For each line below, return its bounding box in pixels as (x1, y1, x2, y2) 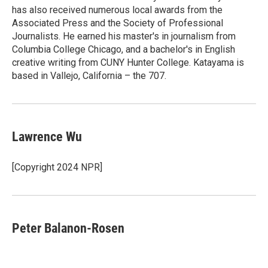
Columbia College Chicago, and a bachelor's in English (12, 44, 235, 56)
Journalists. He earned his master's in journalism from (12, 31, 236, 42)
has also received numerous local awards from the (12, 4, 223, 16)
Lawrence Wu (12, 129, 82, 145)
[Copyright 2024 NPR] (12, 162, 102, 173)
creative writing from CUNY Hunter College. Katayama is (12, 57, 244, 69)
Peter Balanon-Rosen (12, 221, 124, 236)
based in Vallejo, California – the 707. (12, 70, 166, 82)
